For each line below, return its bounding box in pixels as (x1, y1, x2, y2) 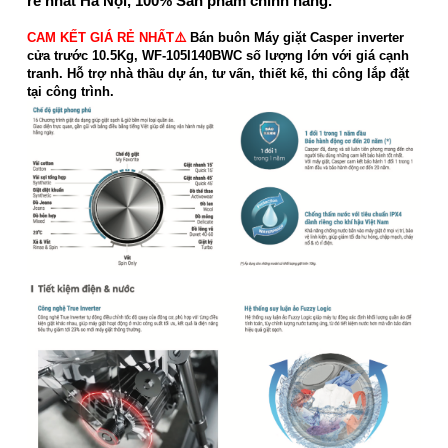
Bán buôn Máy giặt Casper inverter (186, 30, 404, 46)
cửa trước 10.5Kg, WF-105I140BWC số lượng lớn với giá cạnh (27, 48, 409, 64)
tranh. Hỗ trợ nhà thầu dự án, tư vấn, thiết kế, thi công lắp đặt (27, 66, 409, 82)
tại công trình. (27, 84, 114, 100)
